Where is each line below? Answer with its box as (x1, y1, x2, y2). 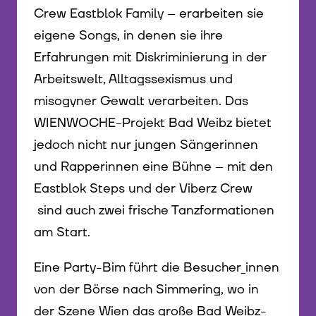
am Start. (34, 224, 90, 242)
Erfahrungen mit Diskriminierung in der (34, 49, 267, 67)
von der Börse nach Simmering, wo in (34, 281, 259, 299)
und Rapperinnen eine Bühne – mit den (34, 158, 273, 176)
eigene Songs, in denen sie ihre (34, 27, 223, 45)
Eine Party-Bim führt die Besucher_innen (34, 259, 279, 277)
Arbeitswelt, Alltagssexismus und (34, 71, 233, 89)
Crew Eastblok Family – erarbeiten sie (34, 5, 264, 23)
